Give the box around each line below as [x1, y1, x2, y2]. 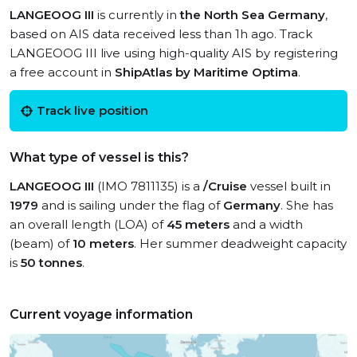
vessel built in [247, 178, 331, 194]
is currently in [94, 7, 180, 22]
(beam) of [10, 236, 73, 251]
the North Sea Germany [180, 7, 325, 22]
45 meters [167, 217, 229, 232]
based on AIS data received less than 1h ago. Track [10, 26, 312, 41]
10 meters [73, 236, 134, 251]
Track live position [37, 103, 148, 118]
